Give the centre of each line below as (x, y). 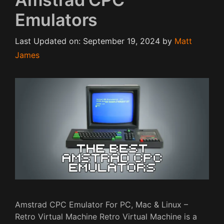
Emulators (56, 20)
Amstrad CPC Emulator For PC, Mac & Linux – (101, 205)
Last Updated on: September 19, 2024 (87, 41)
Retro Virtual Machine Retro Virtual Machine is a (106, 217)
